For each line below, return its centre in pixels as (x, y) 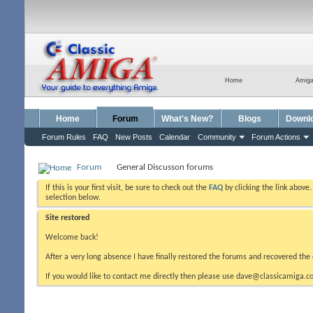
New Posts (134, 137)
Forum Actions (276, 137)
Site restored (67, 218)
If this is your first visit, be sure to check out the (127, 188)
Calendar (175, 137)
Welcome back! (72, 238)
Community (217, 137)
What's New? (187, 119)
